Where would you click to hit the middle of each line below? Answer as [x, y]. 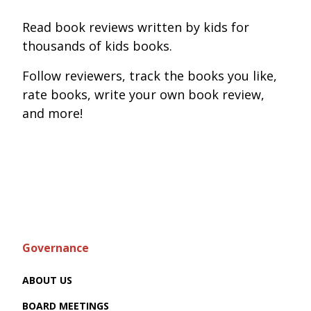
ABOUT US [47, 280]
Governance [56, 248]
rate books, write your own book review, [143, 95]
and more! [52, 114]
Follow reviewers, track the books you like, [150, 76]
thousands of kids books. [97, 46]
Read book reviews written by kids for [136, 27]
